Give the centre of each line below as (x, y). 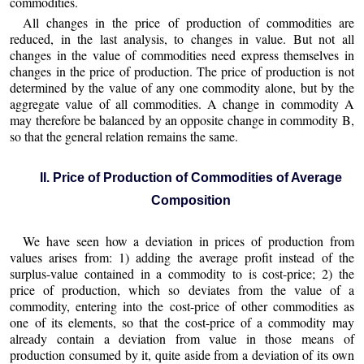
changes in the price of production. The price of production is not (182, 71)
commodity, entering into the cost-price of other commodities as (182, 306)
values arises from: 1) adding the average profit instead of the (182, 258)
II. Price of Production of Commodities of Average (191, 177)
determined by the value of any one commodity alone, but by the (182, 87)
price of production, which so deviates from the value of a (182, 290)
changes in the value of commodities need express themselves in (182, 54)
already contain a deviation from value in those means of (182, 339)
